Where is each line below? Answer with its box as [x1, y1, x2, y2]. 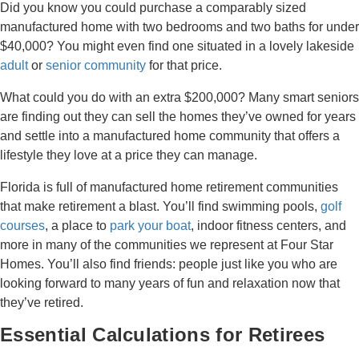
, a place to [45, 219, 110, 232]
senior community [46, 58, 146, 72]
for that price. [146, 58, 222, 72]
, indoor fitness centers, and [191, 219, 346, 232]
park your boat [110, 219, 191, 232]
